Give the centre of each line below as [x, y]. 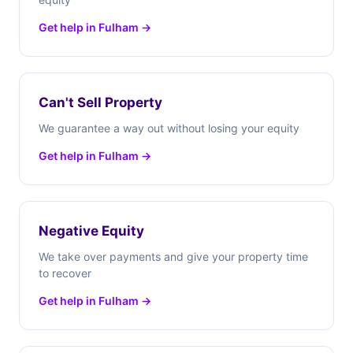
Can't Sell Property [100, 102]
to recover [65, 273]
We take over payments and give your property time [173, 256]
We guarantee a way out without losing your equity [169, 128]
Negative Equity [91, 231]
